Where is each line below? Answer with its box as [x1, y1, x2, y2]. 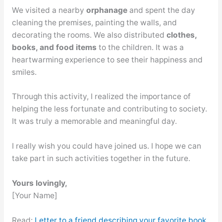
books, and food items [11, 42, 97, 52]
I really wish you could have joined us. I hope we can [11, 141, 201, 151]
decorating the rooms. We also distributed [11, 30, 166, 40]
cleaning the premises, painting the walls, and [11, 17, 177, 27]
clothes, [166, 30, 197, 40]
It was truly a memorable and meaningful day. [11, 116, 177, 126]
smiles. [11, 67, 37, 77]
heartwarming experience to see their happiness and [11, 55, 203, 64]
